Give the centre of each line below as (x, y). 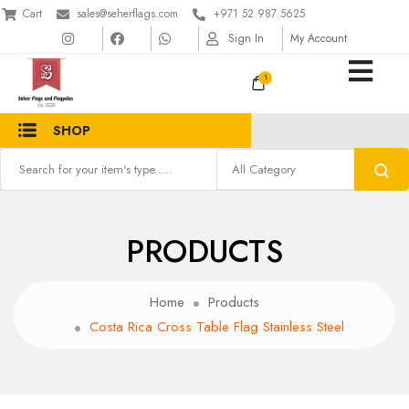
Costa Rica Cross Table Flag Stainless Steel (216, 327)
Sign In (246, 38)
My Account (319, 38)
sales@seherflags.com (127, 14)
